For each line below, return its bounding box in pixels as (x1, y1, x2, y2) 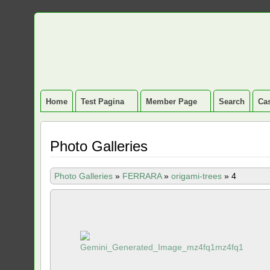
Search (219, 97, 245, 106)
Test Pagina (81, 97, 125, 106)
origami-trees (171, 171, 222, 181)
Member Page (146, 97, 198, 106)
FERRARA (122, 171, 162, 181)
